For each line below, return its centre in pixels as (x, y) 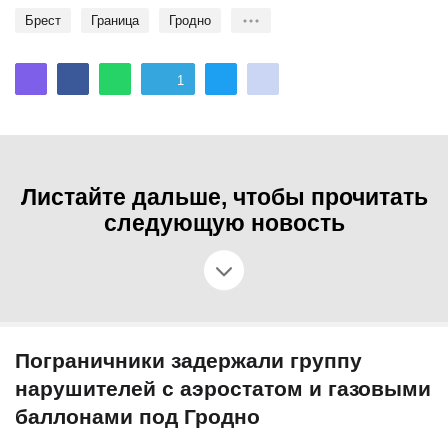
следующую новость (224, 223)
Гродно (193, 20)
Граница (118, 20)
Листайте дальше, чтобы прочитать (224, 197)
